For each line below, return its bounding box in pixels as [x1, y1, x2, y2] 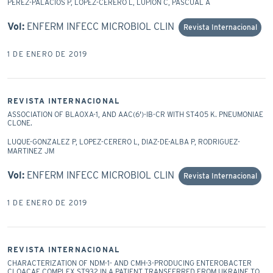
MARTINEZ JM [7, 146, 54, 155]
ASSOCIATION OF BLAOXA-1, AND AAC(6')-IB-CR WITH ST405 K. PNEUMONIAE [7, 109, 263, 119]
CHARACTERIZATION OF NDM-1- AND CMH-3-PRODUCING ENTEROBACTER [7, 258, 252, 268]
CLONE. [7, 118, 32, 127]
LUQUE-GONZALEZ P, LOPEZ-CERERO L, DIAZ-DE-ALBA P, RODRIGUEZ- [7, 136, 240, 146]
